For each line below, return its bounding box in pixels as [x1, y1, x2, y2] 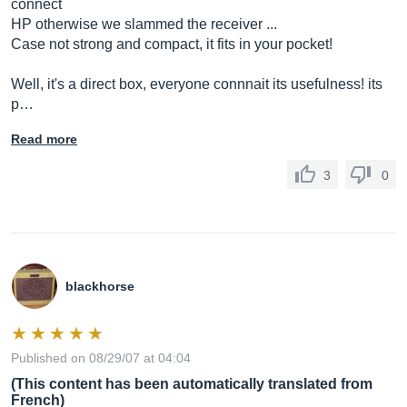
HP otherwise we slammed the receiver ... [11, 16, 277, 32]
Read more [11, 132, 77, 146]
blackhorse [65, 279, 134, 293]
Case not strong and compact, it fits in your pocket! [11, 36, 333, 52]
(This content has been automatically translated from [11, 376, 372, 392]
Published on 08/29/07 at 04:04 [11, 351, 191, 365]
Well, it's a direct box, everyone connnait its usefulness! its [11, 76, 382, 92]
